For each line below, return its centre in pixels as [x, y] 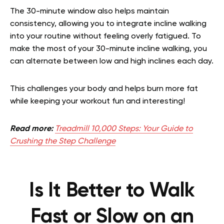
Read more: [31, 129]
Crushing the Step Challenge [63, 141]
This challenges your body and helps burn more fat [104, 89]
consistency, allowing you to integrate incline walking [108, 24]
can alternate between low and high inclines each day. [112, 61]
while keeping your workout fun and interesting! [97, 101]
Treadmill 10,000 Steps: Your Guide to [124, 129]
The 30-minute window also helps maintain [89, 11]
